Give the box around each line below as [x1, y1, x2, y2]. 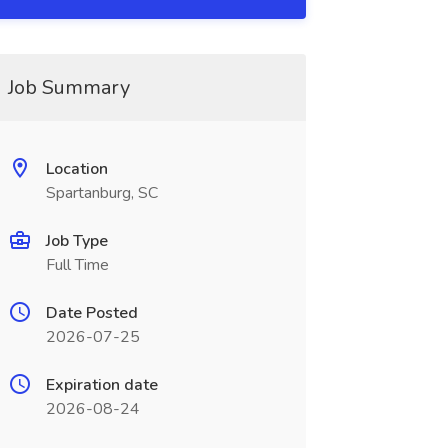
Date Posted [45, 302, 138, 324]
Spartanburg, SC [45, 182, 158, 204]
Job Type [45, 230, 108, 252]
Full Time [45, 254, 109, 276]
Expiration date [45, 374, 158, 396]
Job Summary [7, 74, 130, 101]
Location [45, 158, 108, 180]
